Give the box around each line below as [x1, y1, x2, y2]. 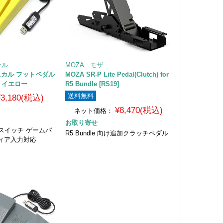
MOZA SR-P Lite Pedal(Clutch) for [65, 70, 169, 78]
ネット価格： [74, 107, 113, 114]
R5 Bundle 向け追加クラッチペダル [65, 129, 168, 137]
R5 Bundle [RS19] [65, 80, 119, 88]
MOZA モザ [65, 61, 103, 69]
